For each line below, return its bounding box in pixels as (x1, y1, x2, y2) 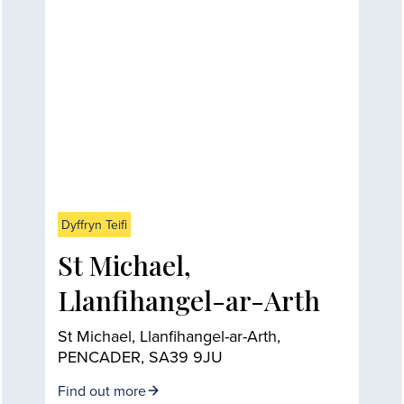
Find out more (58, 380, 146, 400)
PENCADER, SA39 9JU (58, 344, 223, 368)
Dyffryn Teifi (61, 215, 127, 234)
